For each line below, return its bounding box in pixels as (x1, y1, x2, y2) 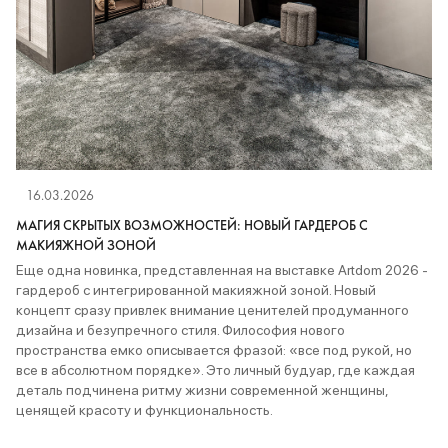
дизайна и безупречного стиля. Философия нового (16, 321, 345, 338)
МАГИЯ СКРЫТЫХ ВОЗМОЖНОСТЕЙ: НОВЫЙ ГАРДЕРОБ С (16, 215, 368, 234)
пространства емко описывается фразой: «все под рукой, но (16, 341, 412, 358)
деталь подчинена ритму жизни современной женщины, (16, 381, 388, 398)
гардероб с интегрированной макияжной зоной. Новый (16, 281, 376, 298)
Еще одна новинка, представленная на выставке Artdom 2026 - (16, 261, 428, 278)
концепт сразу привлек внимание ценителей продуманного (16, 301, 409, 318)
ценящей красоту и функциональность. (16, 401, 273, 418)
